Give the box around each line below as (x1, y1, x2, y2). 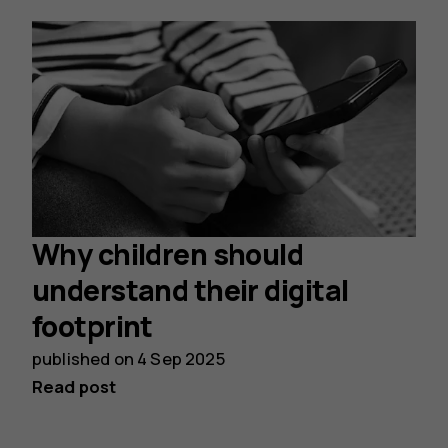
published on (32, 347, 138, 371)
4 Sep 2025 (137, 347, 225, 371)
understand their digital (32, 271, 349, 311)
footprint (32, 307, 153, 347)
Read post (32, 375, 117, 399)
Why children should (32, 235, 304, 275)
